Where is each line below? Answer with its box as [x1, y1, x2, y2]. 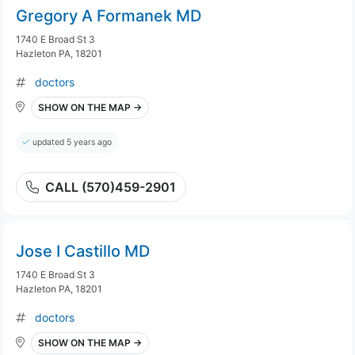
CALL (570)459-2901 [45, 179, 176, 195]
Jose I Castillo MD [16, 242, 150, 261]
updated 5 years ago [32, 137, 112, 147]
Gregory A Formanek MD [16, 6, 201, 25]
